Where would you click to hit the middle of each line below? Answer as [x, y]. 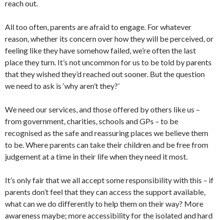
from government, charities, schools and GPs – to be [92, 121]
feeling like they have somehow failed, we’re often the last [100, 51]
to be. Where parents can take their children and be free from [107, 145]
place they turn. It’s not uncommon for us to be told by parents [108, 62]
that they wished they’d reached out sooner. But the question [105, 74]
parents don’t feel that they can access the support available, [105, 192]
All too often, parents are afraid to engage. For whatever [98, 27]
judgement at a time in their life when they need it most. [96, 157]
